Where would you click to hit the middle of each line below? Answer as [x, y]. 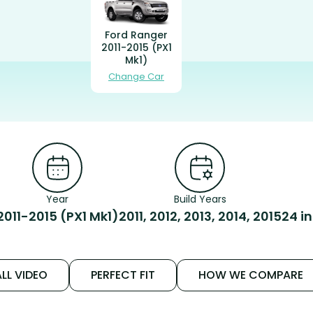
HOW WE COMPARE [250, 275]
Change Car [136, 77]
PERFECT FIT [123, 275]
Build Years [200, 199]
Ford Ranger [136, 35]
